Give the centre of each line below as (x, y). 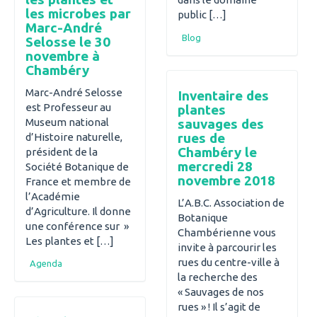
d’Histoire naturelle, (74, 137)
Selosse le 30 (68, 42)
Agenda (46, 264)
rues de (201, 138)
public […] (202, 15)
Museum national (67, 122)
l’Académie (53, 196)
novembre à (63, 56)
